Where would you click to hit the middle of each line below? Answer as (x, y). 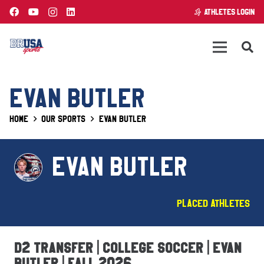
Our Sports (64, 119)
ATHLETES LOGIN (230, 12)
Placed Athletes (213, 204)
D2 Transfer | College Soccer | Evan (128, 248)
